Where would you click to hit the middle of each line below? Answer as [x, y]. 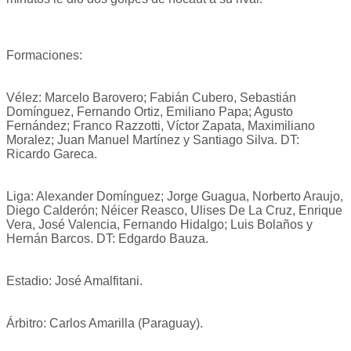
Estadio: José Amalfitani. [74, 281]
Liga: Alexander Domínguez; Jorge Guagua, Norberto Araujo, [175, 197]
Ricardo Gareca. [52, 154]
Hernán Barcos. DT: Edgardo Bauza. [107, 239]
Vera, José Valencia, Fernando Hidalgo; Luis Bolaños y [159, 225]
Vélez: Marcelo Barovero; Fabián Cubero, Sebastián [151, 98]
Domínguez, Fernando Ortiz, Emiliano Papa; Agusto [150, 112]
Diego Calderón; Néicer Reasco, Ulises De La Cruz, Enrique [174, 211]
